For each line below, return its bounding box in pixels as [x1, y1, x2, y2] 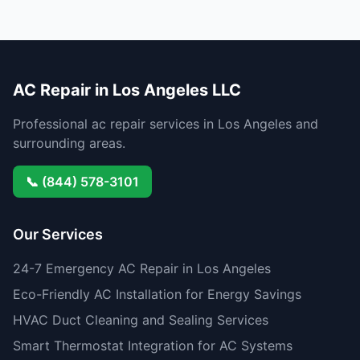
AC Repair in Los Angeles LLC [13, 80, 241, 100]
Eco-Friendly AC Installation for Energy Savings [13, 286, 301, 302]
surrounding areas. [13, 135, 125, 151]
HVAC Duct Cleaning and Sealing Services [13, 312, 268, 328]
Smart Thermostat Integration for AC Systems [13, 337, 292, 354]
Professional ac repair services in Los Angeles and [13, 116, 318, 132]
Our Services [13, 226, 103, 243]
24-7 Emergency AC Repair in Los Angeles [13, 260, 271, 276]
